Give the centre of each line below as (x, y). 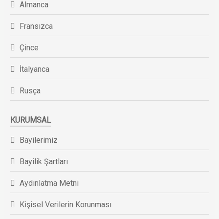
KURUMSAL (30, 120)
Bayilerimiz (38, 140)
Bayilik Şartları (44, 161)
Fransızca (36, 26)
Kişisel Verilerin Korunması (65, 204)
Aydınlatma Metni (49, 183)
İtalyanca (34, 69)
